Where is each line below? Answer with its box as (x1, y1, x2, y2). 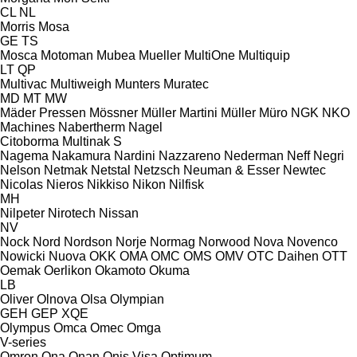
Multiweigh (50, 76, 112, 91)
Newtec (283, 163, 326, 177)
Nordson (64, 234, 112, 249)
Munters (115, 76, 160, 91)
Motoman (41, 48, 93, 62)
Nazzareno (159, 148, 221, 163)
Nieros (46, 177, 84, 191)
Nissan (99, 206, 139, 220)
